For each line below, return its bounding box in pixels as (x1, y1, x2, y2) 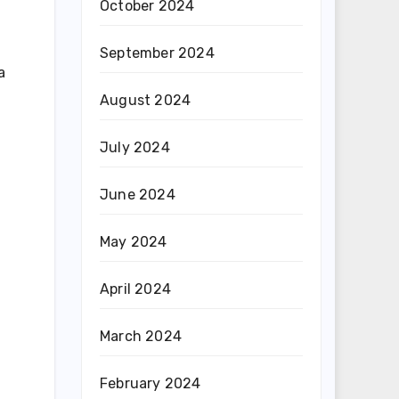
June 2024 (100, 186, 175, 203)
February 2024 (100, 375, 201, 392)
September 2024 (100, 45, 215, 61)
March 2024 (100, 328, 182, 345)
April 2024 (100, 281, 171, 297)
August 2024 (100, 92, 191, 109)
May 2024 (100, 233, 167, 250)
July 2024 (100, 139, 170, 156)
